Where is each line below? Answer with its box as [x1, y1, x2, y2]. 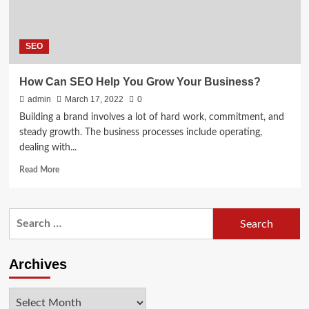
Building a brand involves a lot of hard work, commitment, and [19, 112, 284, 123]
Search [8, 210, 42, 222]
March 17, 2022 [64, 94, 123, 105]
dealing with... [19, 143, 77, 153]
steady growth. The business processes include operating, [19, 128, 262, 138]
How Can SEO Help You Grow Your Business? [19, 76, 261, 88]
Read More [19, 166, 59, 175]
